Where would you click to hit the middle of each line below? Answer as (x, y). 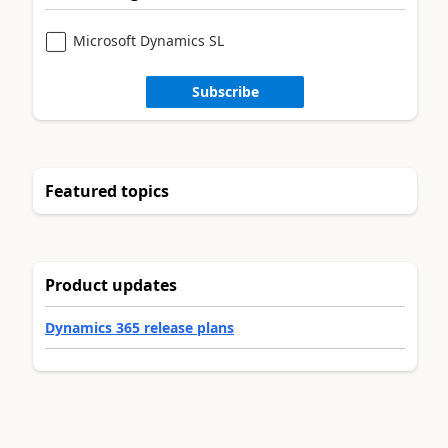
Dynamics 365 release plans (139, 327)
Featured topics (107, 190)
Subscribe (225, 92)
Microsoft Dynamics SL (148, 40)
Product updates (111, 284)
